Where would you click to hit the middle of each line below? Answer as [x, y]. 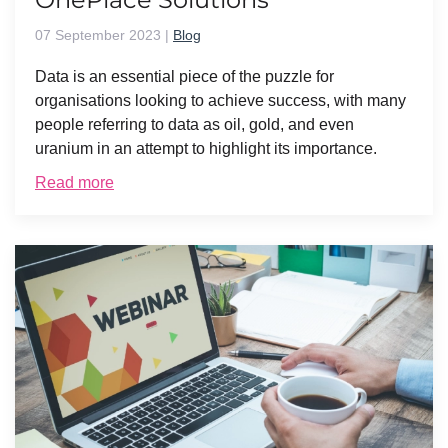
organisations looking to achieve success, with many [220, 100]
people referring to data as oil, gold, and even [194, 124]
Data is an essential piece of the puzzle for [184, 76]
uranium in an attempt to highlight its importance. [206, 148]
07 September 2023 [98, 34]
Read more [74, 182]
